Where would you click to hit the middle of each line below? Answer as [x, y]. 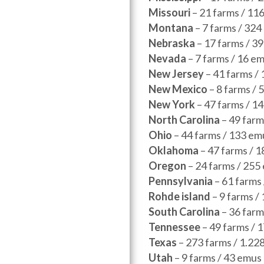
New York [172, 104]
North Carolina [184, 120]
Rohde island [179, 196]
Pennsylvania [181, 181]
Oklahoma [174, 150]
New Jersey [176, 74]
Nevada [167, 58]
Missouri [169, 12]
